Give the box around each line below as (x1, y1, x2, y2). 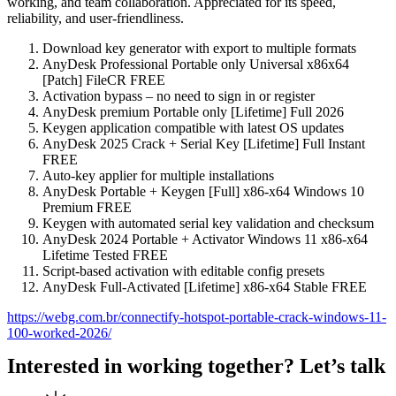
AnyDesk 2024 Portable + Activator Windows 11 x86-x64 (42, 231, 368, 247)
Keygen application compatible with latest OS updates (42, 119, 344, 135)
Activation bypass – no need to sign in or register (42, 88, 315, 103)
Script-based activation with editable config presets (42, 263, 324, 278)
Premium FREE (42, 199, 132, 215)
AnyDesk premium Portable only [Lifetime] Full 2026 (42, 103, 344, 119)
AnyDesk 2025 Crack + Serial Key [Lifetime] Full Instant (42, 135, 365, 151)
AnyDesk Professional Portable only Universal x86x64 (42, 56, 349, 72)
